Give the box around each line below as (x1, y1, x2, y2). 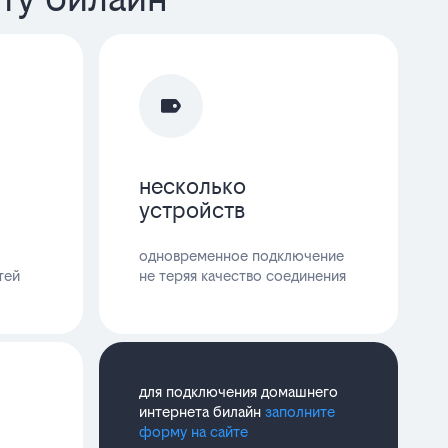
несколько (139, 172, 247, 199)
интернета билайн (139, 402, 266, 420)
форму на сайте (139, 422, 249, 440)
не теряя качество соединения (139, 266, 347, 284)
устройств (139, 196, 246, 223)
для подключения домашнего (139, 382, 339, 400)
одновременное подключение (139, 246, 345, 264)
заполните (265, 402, 336, 420)
